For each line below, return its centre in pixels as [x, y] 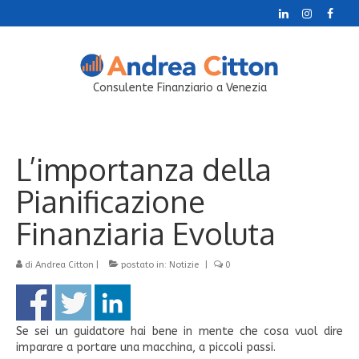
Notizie [184, 264]
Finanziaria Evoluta [146, 233]
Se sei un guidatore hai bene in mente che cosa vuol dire [179, 332]
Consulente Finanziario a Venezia [179, 87]
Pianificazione [111, 201]
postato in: [144, 264]
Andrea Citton [65, 264]
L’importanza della [144, 169]
